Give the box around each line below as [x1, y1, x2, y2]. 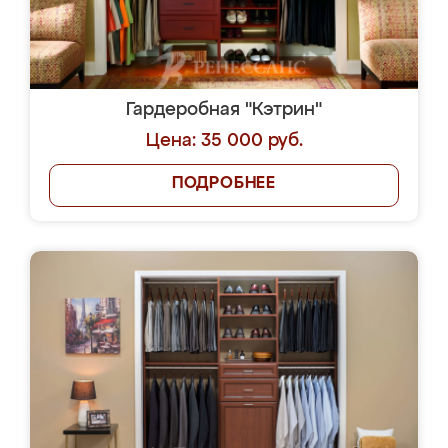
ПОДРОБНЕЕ [171, 176, 277, 192]
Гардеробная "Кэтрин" [126, 101, 322, 119]
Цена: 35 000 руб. [145, 132, 303, 150]
